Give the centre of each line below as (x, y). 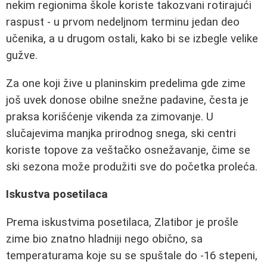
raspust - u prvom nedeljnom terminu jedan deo (123, 22)
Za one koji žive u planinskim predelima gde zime (126, 83)
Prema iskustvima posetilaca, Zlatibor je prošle (122, 222)
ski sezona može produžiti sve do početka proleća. (132, 167)
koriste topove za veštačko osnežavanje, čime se (128, 150)
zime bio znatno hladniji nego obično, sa (104, 239)
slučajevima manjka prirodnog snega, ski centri (121, 133)
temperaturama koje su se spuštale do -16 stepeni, (132, 255)
